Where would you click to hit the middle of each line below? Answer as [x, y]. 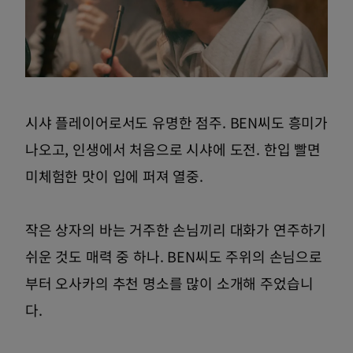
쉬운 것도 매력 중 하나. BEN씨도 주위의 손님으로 [174, 256]
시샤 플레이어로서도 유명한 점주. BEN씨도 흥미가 [176, 123]
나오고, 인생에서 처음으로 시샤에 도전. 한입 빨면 [173, 149]
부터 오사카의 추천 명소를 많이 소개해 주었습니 [169, 283]
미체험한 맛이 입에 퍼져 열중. [114, 176]
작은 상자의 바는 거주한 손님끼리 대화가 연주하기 [176, 230]
